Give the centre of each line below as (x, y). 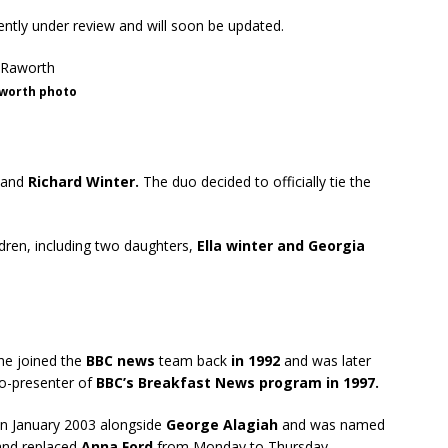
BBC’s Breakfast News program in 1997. (235, 382)
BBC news (120, 360)
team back (193, 360)
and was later (325, 360)
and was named (331, 424)
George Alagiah (220, 424)
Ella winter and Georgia (281, 245)
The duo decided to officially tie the (255, 181)
